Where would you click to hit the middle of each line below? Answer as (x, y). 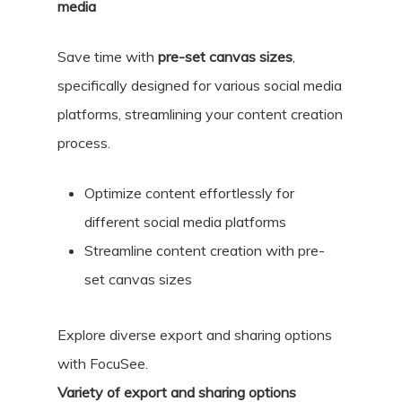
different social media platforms (185, 222)
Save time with (106, 57)
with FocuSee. (103, 364)
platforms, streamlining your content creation (200, 114)
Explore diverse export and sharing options (195, 335)
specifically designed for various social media (200, 86)
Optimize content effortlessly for (189, 193)
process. (84, 143)
